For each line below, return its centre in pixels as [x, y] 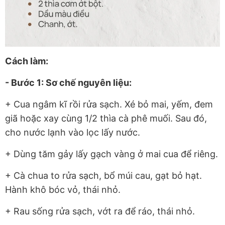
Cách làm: [27, 61]
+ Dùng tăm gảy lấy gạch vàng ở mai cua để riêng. [111, 154]
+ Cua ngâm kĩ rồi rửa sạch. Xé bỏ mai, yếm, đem [109, 104]
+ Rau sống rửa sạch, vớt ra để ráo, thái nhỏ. [100, 211]
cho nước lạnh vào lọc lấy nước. [73, 132]
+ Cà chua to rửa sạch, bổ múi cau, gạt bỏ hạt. [103, 175]
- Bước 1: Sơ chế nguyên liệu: [68, 82]
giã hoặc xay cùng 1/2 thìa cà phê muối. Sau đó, [106, 118]
